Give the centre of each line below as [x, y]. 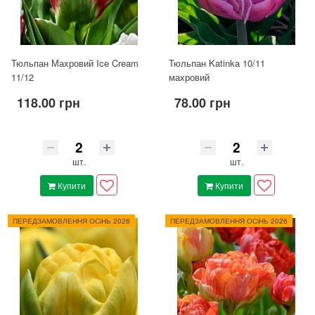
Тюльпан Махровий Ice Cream [75, 63]
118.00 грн [49, 103]
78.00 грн [202, 103]
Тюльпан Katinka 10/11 [217, 63]
